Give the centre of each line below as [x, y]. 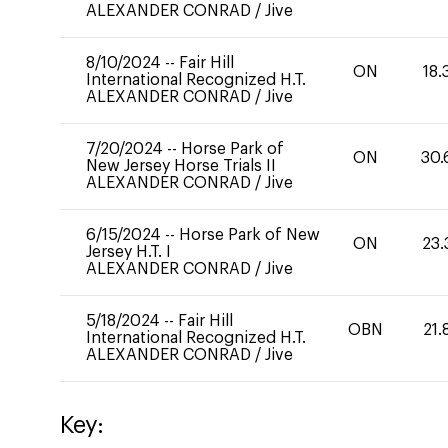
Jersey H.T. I [128, 252]
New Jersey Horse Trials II [181, 166]
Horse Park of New [249, 235]
